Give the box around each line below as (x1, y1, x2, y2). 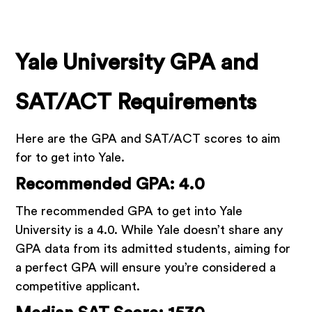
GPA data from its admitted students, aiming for (15, 242, 291, 256)
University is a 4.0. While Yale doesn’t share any (15, 224, 283, 237)
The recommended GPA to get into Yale (15, 205, 243, 218)
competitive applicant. (15, 280, 144, 293)
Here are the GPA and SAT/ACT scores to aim (15, 132, 281, 146)
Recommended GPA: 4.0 (15, 176, 205, 194)
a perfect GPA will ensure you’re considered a (15, 261, 276, 274)
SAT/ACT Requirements (15, 91, 257, 114)
